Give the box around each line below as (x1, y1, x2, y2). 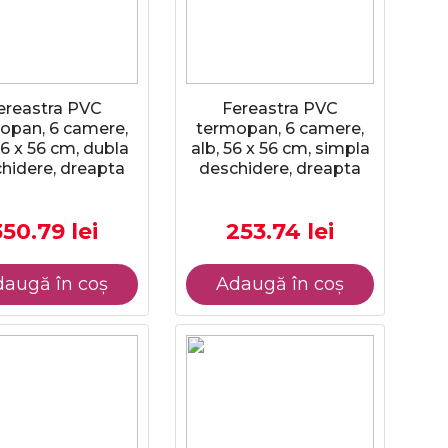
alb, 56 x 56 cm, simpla (190, 139, 370, 158)
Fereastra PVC (222, 99, 338, 118)
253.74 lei (226, 218, 334, 245)
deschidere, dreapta (199, 159, 361, 178)
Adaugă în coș (216, 273, 344, 295)
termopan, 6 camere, (196, 119, 364, 138)
